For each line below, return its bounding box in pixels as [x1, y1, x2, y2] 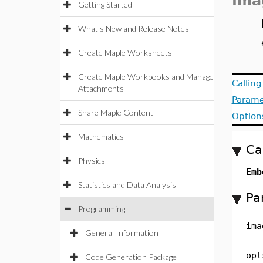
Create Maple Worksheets [78, 48, 172, 58]
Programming [78, 204, 125, 214]
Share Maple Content [78, 107, 153, 117]
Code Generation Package [85, 252, 177, 262]
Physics [78, 156, 105, 166]
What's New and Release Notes [78, 23, 189, 33]
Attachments [78, 83, 124, 93]
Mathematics [78, 131, 124, 141]
